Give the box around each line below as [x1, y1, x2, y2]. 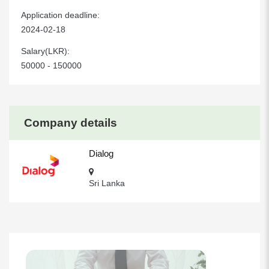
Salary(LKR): [21, 46, 74, 56]
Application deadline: [21, 10, 104, 20]
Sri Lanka [89, 178, 125, 188]
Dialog [89, 148, 114, 159]
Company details [24, 116, 117, 129]
